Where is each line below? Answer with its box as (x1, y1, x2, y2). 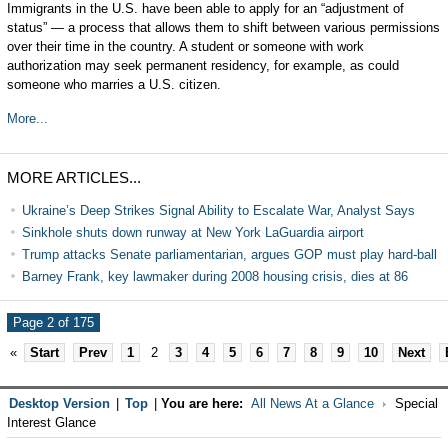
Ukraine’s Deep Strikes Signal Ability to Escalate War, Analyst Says (21, 203, 415, 218)
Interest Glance (6, 415, 96, 430)
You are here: (160, 396, 243, 411)
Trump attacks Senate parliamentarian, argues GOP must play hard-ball (21, 247, 437, 262)
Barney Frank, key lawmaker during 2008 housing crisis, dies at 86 (21, 269, 408, 284)
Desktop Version (8, 396, 110, 411)
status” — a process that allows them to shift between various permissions (6, 20, 440, 35)
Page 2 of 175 (12, 315, 94, 330)
